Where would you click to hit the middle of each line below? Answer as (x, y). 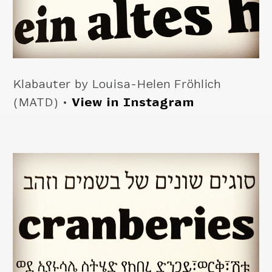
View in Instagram (133, 102)
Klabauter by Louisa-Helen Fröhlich (117, 84)
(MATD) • (42, 102)
